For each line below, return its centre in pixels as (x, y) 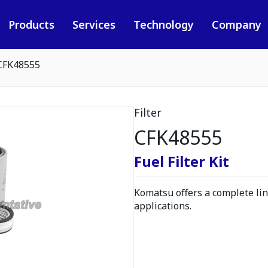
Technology (163, 25)
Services (94, 25)
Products (31, 25)
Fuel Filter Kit (182, 161)
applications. (163, 206)
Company (236, 25)
